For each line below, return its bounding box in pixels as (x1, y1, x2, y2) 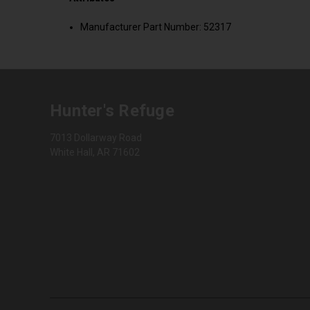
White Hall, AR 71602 (50, 146, 140, 158)
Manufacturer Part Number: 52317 (80, 21, 232, 33)
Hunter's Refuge (50, 100, 174, 120)
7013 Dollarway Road (50, 131, 142, 143)
